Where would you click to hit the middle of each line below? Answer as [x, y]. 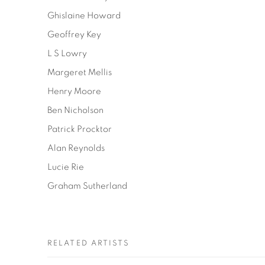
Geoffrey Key [74, 35]
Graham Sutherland [87, 186]
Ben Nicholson [75, 110]
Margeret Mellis [80, 72]
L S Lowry [67, 54]
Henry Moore [74, 91]
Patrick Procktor [80, 129]
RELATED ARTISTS [89, 243]
